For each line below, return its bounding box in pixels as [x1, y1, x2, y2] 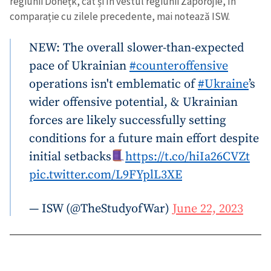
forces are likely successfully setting [29, 112, 226, 128]
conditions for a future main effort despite [29, 130, 259, 146]
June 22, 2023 [172, 200, 243, 217]
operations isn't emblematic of [29, 76, 198, 92]
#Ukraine [198, 76, 249, 92]
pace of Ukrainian [29, 57, 129, 74]
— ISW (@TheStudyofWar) [29, 200, 172, 217]
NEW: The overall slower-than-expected [29, 39, 244, 56]
